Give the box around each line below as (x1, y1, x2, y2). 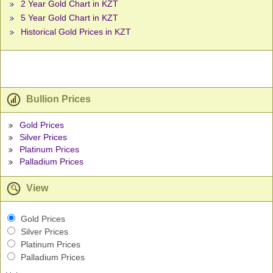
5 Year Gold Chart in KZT (21, 13, 118, 23)
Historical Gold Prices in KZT (21, 27, 131, 37)
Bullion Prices (24, 94, 91, 105)
